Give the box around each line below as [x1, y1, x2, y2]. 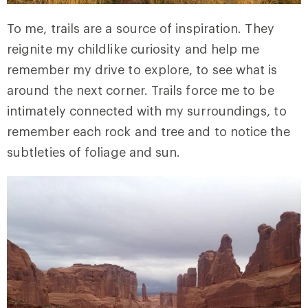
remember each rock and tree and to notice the [7, 124, 290, 139]
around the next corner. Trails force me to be [7, 82, 274, 98]
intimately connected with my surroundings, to [7, 103, 287, 118]
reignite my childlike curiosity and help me [7, 41, 260, 56]
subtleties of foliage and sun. [7, 144, 181, 159]
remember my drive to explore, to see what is [7, 62, 278, 77]
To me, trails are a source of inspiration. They [7, 21, 274, 36]
